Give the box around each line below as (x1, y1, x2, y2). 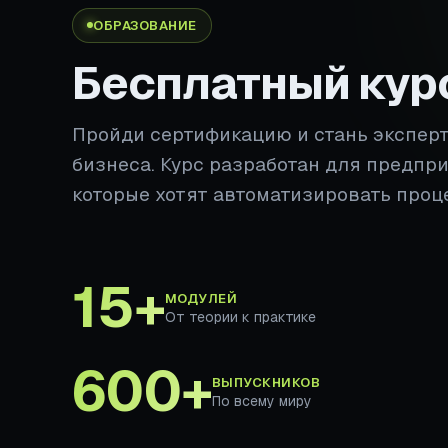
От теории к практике (164, 307, 316, 326)
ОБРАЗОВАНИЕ (93, 16, 197, 34)
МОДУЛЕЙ (164, 289, 238, 307)
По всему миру (211, 391, 312, 410)
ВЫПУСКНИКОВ (211, 373, 321, 391)
